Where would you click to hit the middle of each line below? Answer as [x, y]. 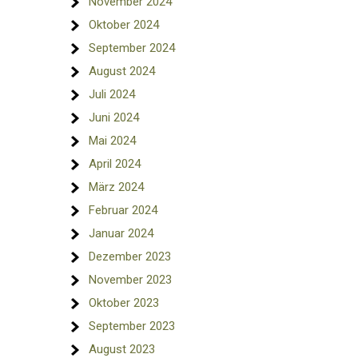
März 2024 [116, 187]
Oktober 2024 [124, 25]
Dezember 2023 [130, 257]
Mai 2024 [112, 141]
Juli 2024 [112, 94]
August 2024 [122, 71]
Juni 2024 [114, 117]
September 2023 [132, 326]
